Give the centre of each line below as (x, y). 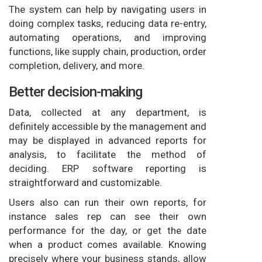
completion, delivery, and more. (77, 65)
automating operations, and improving (108, 37)
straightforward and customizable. (85, 182)
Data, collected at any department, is (108, 112)
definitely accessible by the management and (108, 126)
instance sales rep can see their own (108, 216)
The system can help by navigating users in (108, 9)
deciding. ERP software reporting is (108, 168)
